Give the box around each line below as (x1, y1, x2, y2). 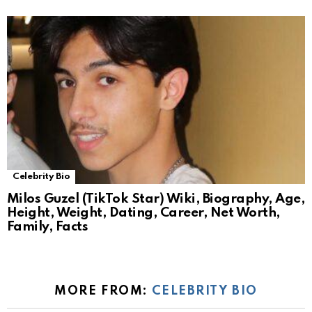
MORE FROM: (54, 284, 153, 297)
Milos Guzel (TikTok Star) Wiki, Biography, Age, (7, 192, 305, 205)
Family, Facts (7, 219, 88, 233)
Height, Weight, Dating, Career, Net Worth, (7, 205, 280, 219)
